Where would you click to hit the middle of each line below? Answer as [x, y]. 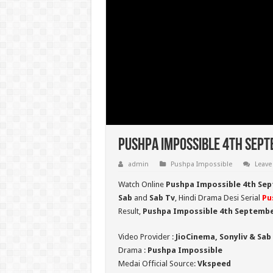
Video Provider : [147, 237]
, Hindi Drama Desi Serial [218, 198]
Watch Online [142, 185]
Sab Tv [162, 198]
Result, [130, 211]
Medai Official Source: [158, 264]
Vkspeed [214, 264]
